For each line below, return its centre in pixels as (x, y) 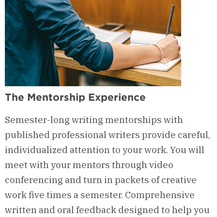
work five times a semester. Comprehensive (100, 195)
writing (88, 120)
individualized (37, 150)
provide (159, 135)
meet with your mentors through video (89, 165)
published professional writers (73, 135)
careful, (194, 135)
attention (90, 150)
